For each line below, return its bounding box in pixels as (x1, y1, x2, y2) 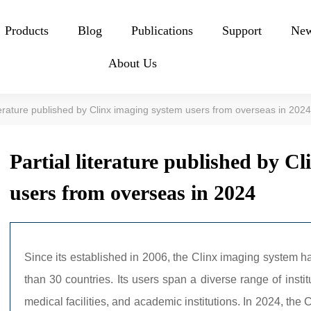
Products (5, 24, 49, 37)
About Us (108, 56, 157, 70)
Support (222, 24, 262, 37)
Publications (131, 24, 194, 37)
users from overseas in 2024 (9, 181, 255, 205)
